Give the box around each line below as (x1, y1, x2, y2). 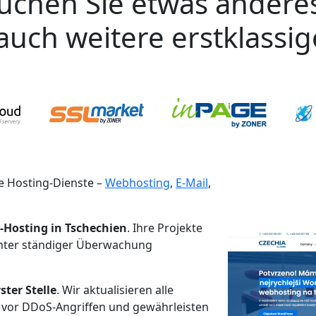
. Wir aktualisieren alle (56, 282, 174, 298)
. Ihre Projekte (126, 220, 202, 236)
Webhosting (104, 175, 170, 191)
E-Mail (175, 175, 208, 191)
